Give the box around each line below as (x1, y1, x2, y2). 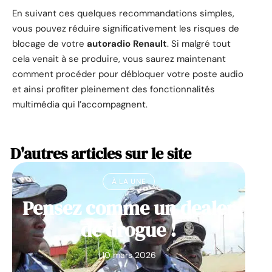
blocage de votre (12, 38, 87, 50)
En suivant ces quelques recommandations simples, (12, 7, 234, 20)
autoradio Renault (87, 38, 167, 50)
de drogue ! (81, 217, 177, 244)
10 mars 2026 (101, 250, 156, 261)
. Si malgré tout (167, 38, 231, 50)
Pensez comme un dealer (22, 195, 235, 222)
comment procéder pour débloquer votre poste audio (12, 68, 243, 81)
